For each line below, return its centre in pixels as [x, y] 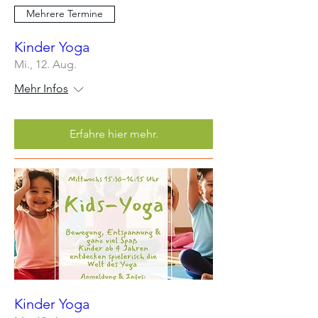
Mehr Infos [41, 88]
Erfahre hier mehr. [114, 133]
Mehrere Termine [65, 13]
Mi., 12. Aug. [45, 64]
